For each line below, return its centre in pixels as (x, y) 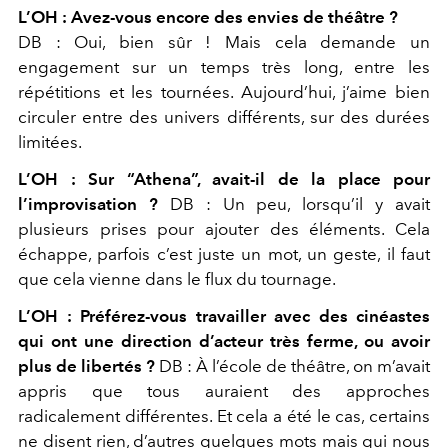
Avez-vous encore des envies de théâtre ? (234, 17)
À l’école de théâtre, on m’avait (313, 366)
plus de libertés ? (86, 366)
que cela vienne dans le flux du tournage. (177, 279)
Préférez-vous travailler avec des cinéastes (255, 316)
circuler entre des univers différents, (164, 117)
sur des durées (370, 117)
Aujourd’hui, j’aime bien (335, 92)
